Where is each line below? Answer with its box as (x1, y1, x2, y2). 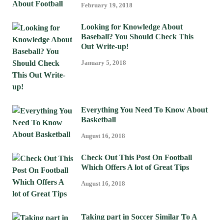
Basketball (81, 115, 116, 124)
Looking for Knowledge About (81, 23, 183, 31)
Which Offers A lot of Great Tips (81, 163, 189, 172)
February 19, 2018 (81, 1, 133, 9)
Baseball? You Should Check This (81, 32, 193, 41)
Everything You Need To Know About (81, 106, 208, 114)
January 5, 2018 (81, 59, 126, 67)
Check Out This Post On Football (81, 153, 192, 162)
